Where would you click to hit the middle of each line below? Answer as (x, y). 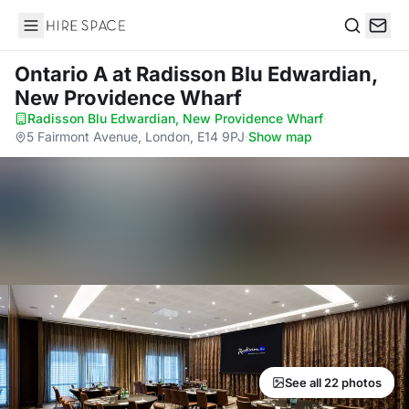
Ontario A (63, 74)
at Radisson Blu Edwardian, (245, 74)
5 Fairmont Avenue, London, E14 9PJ (136, 136)
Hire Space (55, 35)
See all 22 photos (333, 383)
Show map (280, 136)
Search (366, 44)
